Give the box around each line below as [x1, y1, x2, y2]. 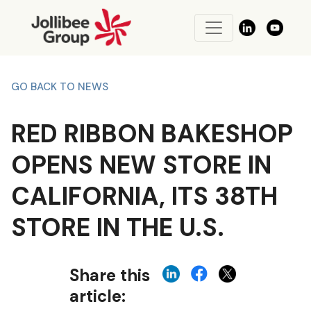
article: [69, 285, 126, 307]
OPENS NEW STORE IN [11, 149, 271, 181]
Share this [69, 264, 150, 286]
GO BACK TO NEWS [11, 80, 108, 94]
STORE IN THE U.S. [11, 211, 224, 244]
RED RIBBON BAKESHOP [11, 117, 293, 150]
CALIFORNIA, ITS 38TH [11, 180, 278, 212]
